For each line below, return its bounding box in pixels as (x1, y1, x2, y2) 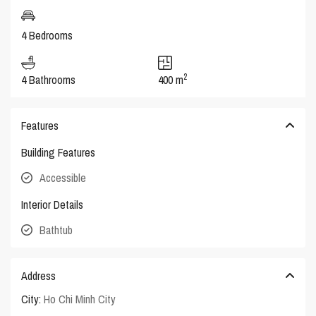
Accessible (39, 170, 87, 186)
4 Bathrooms (21, 72, 76, 88)
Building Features (21, 145, 96, 161)
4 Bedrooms (21, 28, 73, 44)
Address (21, 268, 56, 284)
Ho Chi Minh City (44, 291, 116, 308)
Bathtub (39, 222, 73, 238)
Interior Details (21, 197, 84, 213)
